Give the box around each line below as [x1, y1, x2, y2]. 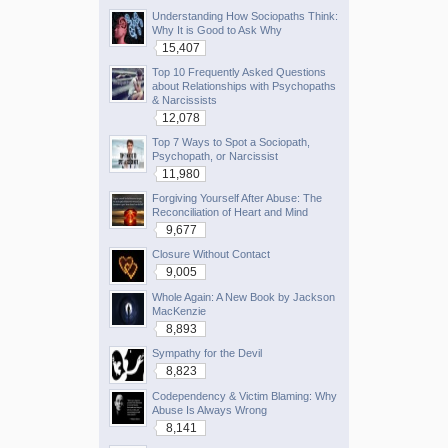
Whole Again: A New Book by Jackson [152, 290, 335, 303]
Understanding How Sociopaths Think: [152, 9, 338, 22]
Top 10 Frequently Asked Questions [152, 65, 326, 78]
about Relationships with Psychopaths [152, 79, 336, 92]
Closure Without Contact [152, 247, 270, 260]
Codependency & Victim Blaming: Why [152, 389, 337, 402]
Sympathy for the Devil [152, 346, 262, 359]
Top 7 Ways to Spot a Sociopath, [152, 135, 310, 148]
